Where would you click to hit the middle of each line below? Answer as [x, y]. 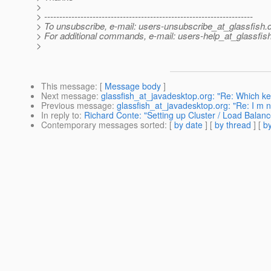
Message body [133, 86]
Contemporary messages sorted [103, 125]
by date [188, 125]
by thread [233, 125]
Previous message [77, 106]
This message [68, 86]
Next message [69, 96]
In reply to [60, 115]
